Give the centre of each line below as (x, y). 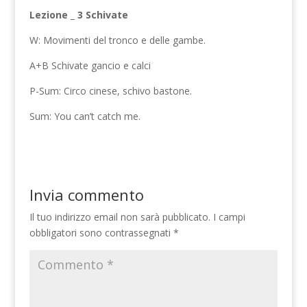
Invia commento (86, 194)
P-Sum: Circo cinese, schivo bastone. (110, 90)
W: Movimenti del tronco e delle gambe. (117, 40)
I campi (229, 217)
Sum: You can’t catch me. (85, 116)
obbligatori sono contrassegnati (101, 232)
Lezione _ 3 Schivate (78, 14)
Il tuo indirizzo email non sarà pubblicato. (120, 217)
